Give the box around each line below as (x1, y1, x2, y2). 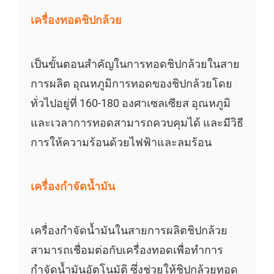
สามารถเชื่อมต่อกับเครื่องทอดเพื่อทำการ (30, 243, 223, 256)
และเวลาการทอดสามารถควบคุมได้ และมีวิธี (30, 116, 243, 129)
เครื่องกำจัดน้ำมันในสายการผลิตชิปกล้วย (30, 223, 228, 237)
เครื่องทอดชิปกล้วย (30, 13, 122, 26)
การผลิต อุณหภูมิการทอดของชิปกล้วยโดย (30, 76, 232, 90)
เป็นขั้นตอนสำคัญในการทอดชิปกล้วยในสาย (30, 57, 240, 70)
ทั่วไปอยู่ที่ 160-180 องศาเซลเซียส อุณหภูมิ (30, 96, 231, 109)
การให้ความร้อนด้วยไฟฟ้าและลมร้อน (30, 135, 212, 149)
